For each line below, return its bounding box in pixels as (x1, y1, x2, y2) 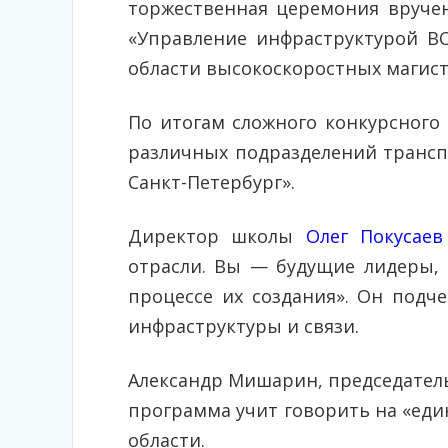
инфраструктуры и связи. (128, 314, 359, 338)
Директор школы (128, 224, 306, 248)
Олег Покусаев (305, 224, 444, 248)
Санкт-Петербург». (128, 170, 295, 194)
